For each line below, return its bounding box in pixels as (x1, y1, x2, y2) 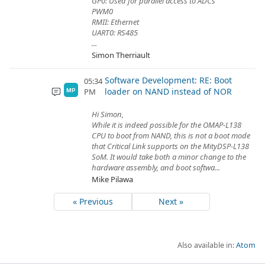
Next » (159, 196, 184, 207)
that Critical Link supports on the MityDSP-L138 (92, 141, 249, 151)
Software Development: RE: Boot (105, 75, 232, 86)
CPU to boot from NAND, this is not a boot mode (92, 130, 250, 141)
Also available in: (177, 240, 236, 250)
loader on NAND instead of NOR (105, 86, 232, 97)
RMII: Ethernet (92, 17, 139, 27)
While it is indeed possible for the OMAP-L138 (92, 119, 241, 130)
